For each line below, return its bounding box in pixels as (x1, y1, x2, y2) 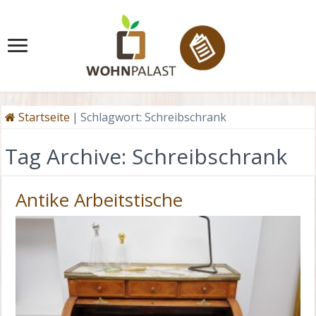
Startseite (16, 109, 71, 125)
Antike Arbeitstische (16, 187, 183, 212)
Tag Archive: (5, 142, 133, 171)
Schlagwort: (80, 109, 145, 125)
